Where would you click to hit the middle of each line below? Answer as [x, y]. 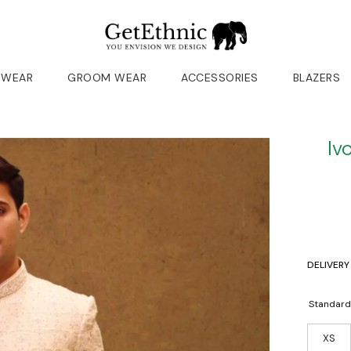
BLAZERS [316, 77]
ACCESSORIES [220, 77]
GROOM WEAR [107, 77]
